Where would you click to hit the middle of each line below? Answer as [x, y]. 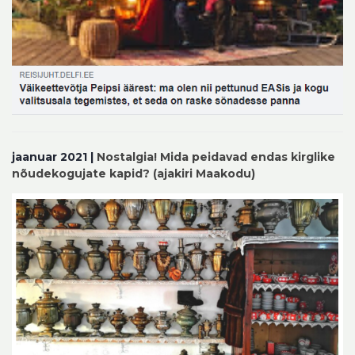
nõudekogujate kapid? [81, 173]
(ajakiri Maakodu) [204, 173]
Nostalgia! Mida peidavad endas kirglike [216, 157]
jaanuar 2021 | [54, 157]
